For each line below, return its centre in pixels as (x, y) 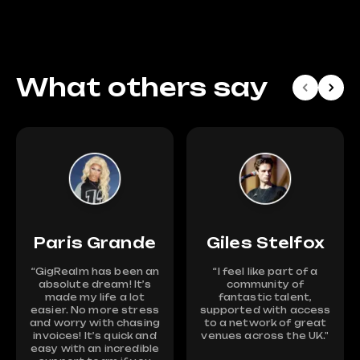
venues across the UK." (265, 336)
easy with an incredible (95, 349)
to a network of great (265, 323)
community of (265, 284)
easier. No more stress (95, 310)
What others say (142, 87)
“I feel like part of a (265, 272)
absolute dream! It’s (95, 284)
